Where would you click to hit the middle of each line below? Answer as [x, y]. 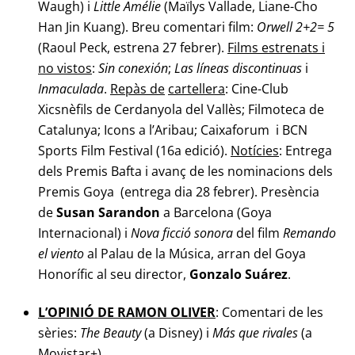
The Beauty [111, 333]
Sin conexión [133, 68]
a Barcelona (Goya [216, 212]
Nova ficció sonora [182, 233]
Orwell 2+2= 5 [296, 27]
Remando [309, 233]
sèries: [59, 333]
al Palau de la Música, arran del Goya [195, 253]
